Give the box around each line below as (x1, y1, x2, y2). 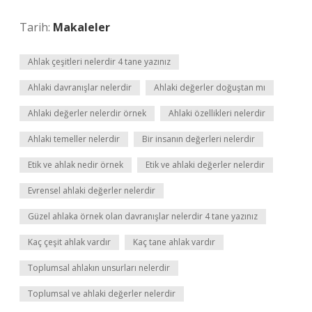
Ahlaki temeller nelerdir (28, 133, 120, 145)
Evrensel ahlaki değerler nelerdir (28, 185, 155, 196)
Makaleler (53, 19, 110, 35)
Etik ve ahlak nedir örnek (28, 159, 123, 171)
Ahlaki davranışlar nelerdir (28, 81, 132, 93)
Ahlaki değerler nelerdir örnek (28, 107, 146, 119)
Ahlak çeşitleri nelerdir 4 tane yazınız (28, 56, 171, 68)
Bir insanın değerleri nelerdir (142, 133, 255, 145)
